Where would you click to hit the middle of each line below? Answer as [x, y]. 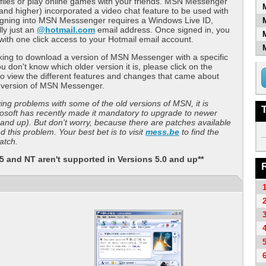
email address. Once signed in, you [162, 30]
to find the [199, 132]
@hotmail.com [66, 30]
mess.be [162, 132]
